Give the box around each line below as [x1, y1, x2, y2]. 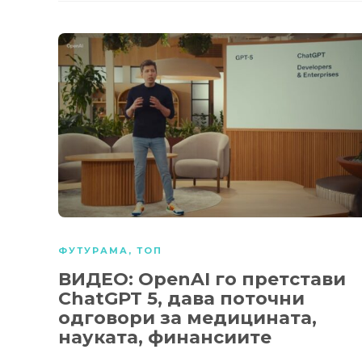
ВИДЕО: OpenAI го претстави [58, 267, 346, 290]
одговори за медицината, [58, 306, 317, 329]
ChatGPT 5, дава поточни [58, 287, 305, 309]
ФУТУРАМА [58, 244, 128, 256]
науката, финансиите [58, 326, 271, 348]
